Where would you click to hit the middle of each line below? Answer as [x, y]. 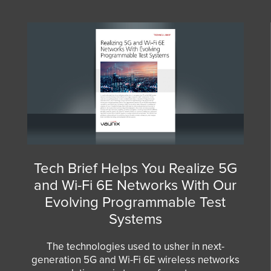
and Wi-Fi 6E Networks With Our [135, 185]
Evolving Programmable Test [135, 202]
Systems [135, 219]
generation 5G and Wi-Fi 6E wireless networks [135, 260]
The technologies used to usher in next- [135, 246]
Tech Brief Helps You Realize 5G [135, 168]
